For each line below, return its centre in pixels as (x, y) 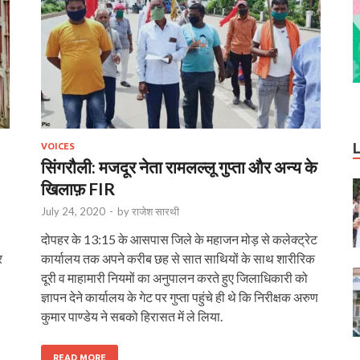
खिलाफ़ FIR (78, 188)
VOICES (58, 146)
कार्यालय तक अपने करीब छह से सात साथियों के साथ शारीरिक (178, 258)
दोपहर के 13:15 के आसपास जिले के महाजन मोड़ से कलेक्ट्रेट (179, 239)
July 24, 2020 (73, 211)
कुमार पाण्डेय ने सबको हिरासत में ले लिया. (132, 316)
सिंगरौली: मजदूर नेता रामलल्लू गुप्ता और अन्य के (179, 166)
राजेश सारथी (155, 211)
